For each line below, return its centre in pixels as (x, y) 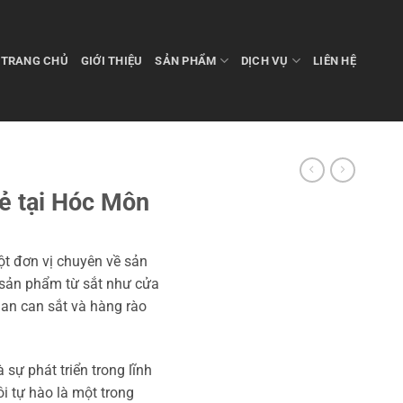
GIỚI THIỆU (112, 60)
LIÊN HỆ (335, 60)
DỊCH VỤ (264, 60)
